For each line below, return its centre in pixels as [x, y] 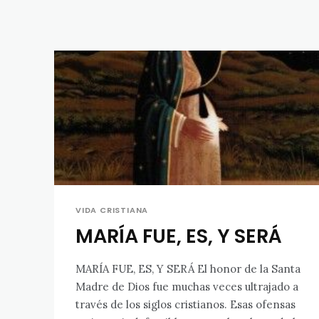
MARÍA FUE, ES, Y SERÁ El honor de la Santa [188, 268]
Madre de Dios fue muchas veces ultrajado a [187, 286]
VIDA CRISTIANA [112, 210]
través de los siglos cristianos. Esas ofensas [185, 304]
